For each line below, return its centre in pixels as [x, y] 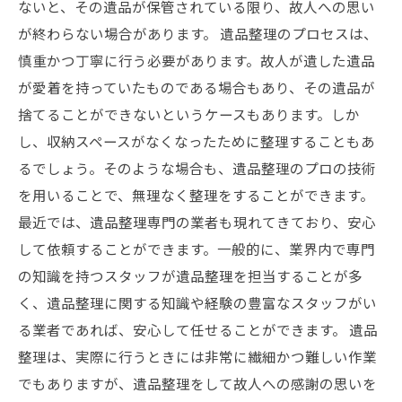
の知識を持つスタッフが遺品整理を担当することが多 [190, 275]
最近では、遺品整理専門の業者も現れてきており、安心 [197, 222]
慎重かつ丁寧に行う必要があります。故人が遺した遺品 [197, 60]
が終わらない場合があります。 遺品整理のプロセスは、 [198, 33]
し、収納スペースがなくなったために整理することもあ [197, 141]
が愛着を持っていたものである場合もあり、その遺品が [197, 87]
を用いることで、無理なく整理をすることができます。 [196, 195]
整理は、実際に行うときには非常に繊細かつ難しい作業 [197, 356]
